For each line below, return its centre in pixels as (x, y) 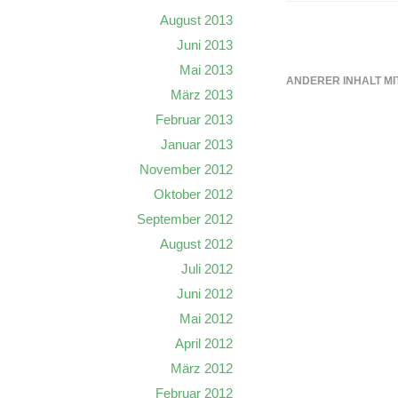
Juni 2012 (205, 294)
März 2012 (202, 368)
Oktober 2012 (193, 194)
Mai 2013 (206, 70)
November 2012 (186, 169)
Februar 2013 (194, 119)
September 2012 (185, 219)
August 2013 (196, 20)
